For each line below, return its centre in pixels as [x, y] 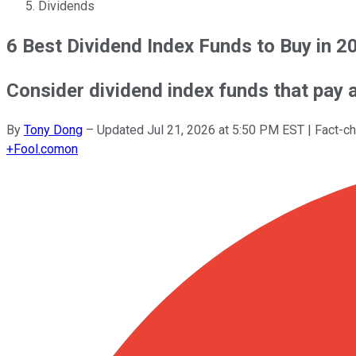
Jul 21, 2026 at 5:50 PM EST [226, 130]
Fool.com [39, 149]
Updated [122, 130]
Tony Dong [53, 130]
